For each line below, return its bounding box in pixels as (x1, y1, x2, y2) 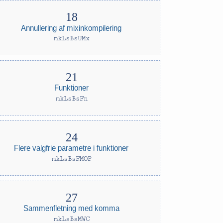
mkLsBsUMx (53, 34, 90, 42)
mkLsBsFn (55, 95, 88, 103)
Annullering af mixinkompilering (21, 23, 122, 32)
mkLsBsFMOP (51, 155, 92, 163)
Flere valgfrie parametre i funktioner (14, 143, 129, 153)
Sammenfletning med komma (23, 204, 120, 213)
